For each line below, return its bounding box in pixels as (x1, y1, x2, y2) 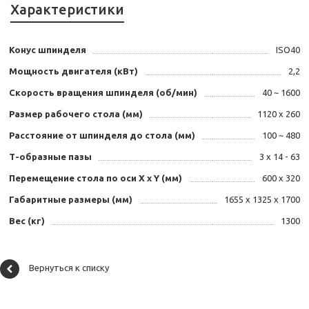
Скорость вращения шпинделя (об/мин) (9, 88, 197, 98)
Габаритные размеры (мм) (9, 195, 132, 205)
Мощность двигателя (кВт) (9, 66, 138, 77)
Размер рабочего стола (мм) (9, 109, 143, 119)
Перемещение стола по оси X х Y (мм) (9, 173, 182, 183)
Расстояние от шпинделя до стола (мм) (9, 130, 195, 141)
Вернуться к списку (29, 263, 109, 273)
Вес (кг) (9, 216, 45, 226)
